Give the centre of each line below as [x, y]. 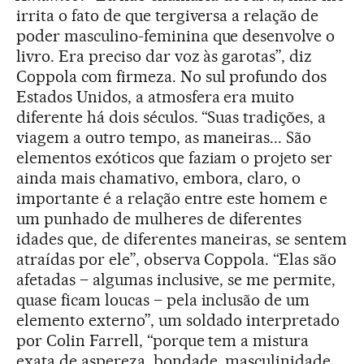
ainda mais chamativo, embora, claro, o [159, 178]
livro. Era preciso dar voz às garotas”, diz [165, 56]
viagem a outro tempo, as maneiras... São [164, 138]
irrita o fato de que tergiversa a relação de [168, 16]
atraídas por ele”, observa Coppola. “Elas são [177, 260]
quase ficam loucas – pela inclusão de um [163, 300]
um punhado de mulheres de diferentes [159, 219]
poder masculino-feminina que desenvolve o [176, 36]
